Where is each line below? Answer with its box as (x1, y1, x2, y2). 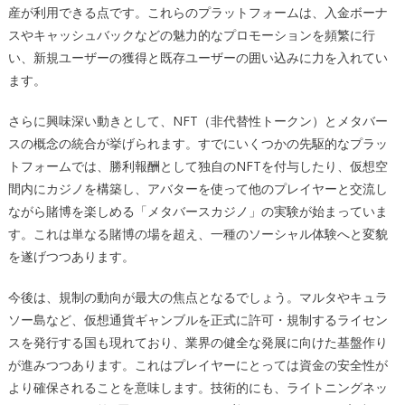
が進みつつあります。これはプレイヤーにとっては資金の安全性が (7, 356, 388, 373)
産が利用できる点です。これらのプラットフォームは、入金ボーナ (7, 4, 388, 21)
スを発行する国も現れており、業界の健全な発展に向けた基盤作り (7, 334, 388, 351)
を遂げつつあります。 (7, 248, 135, 265)
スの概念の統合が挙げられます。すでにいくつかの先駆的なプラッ (7, 135, 388, 152)
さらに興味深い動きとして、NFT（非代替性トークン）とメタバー (7, 112, 388, 129)
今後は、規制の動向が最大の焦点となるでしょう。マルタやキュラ (7, 288, 388, 306)
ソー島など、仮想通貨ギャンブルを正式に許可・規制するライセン (7, 311, 388, 328)
